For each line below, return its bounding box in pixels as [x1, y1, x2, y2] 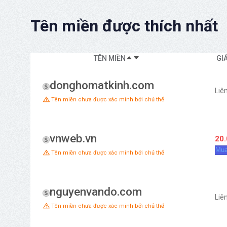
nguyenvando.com [50, 184, 142, 198]
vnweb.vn [50, 131, 97, 145]
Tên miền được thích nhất [30, 16, 218, 35]
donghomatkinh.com [50, 78, 154, 92]
